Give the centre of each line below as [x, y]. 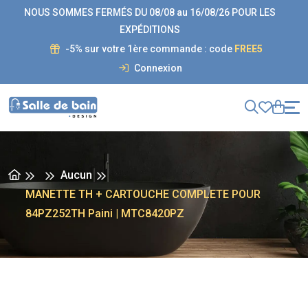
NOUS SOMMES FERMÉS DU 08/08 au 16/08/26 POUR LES [150, 12]
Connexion [157, 68]
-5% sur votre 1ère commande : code [148, 49]
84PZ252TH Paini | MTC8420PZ [105, 213]
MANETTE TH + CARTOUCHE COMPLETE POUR [143, 194]
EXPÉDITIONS [150, 30]
